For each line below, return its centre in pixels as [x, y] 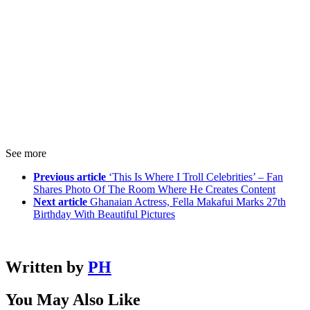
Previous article [70, 177]
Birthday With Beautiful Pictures [104, 215]
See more [26, 154]
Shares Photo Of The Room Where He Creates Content [154, 190]
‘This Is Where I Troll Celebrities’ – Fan [196, 177]
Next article [60, 202]
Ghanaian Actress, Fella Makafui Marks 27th [188, 202]
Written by [47, 267]
